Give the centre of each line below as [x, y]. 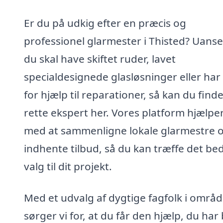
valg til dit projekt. [68, 166]
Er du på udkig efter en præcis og [105, 23]
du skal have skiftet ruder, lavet [100, 58]
